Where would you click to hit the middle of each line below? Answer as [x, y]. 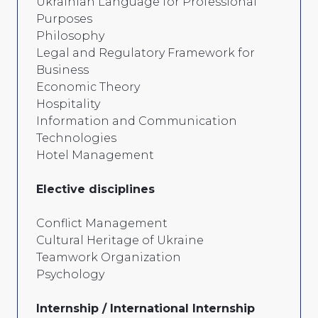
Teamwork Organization [109, 257]
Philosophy [70, 35]
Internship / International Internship [146, 308]
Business [62, 70]
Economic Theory [88, 87]
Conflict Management [102, 223]
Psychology [70, 274]
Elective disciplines [95, 189]
